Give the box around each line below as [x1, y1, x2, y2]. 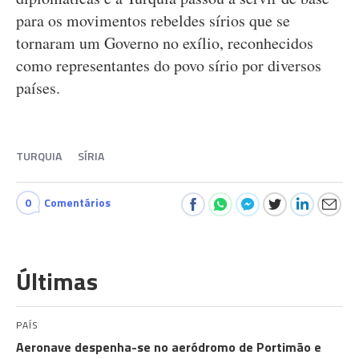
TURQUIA [16, 147, 62, 164]
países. [16, 77, 60, 99]
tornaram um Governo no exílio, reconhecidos [16, 32, 313, 54]
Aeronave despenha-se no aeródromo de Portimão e [16, 337, 321, 357]
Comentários [44, 194, 111, 211]
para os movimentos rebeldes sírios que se [16, 10, 290, 31]
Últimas [16, 263, 98, 300]
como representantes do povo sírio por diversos [16, 54, 321, 76]
